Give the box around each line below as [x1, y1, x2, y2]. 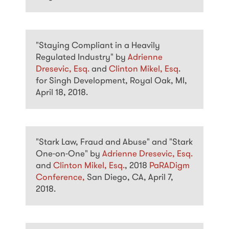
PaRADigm [149, 162, 190, 171]
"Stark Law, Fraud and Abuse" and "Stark [36, 138, 193, 147]
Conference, [36, 173, 87, 182]
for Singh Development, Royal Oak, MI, [36, 77, 187, 86]
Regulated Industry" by [36, 53, 128, 62]
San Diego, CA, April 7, [87, 173, 173, 182]
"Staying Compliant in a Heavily [36, 41, 160, 51]
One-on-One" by [36, 150, 102, 159]
